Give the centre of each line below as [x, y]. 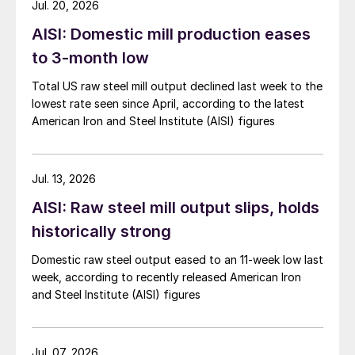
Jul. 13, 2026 [64, 179]
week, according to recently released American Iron [166, 277]
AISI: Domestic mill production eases [171, 34]
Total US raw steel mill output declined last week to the [177, 86]
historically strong [101, 232]
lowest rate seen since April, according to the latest [168, 104]
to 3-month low [90, 58]
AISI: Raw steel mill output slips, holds [176, 208]
